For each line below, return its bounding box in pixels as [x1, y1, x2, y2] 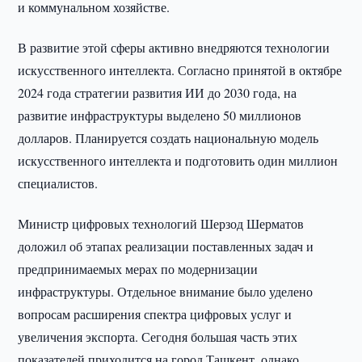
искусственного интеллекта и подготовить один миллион [18, 152, 339, 169]
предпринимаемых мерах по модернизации [18, 260, 259, 277]
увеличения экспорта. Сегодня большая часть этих [18, 328, 298, 345]
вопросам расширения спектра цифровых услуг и [18, 305, 293, 322]
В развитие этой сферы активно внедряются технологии [18, 39, 330, 56]
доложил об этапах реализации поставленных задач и [18, 238, 314, 255]
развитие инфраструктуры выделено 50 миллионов [18, 107, 302, 124]
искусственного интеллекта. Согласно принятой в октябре [18, 61, 343, 78]
